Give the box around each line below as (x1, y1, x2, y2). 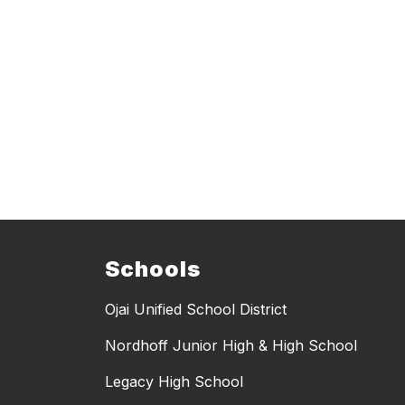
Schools (105, 256, 201, 283)
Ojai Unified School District (105, 300, 287, 319)
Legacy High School (105, 372, 243, 391)
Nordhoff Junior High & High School (105, 336, 357, 355)
